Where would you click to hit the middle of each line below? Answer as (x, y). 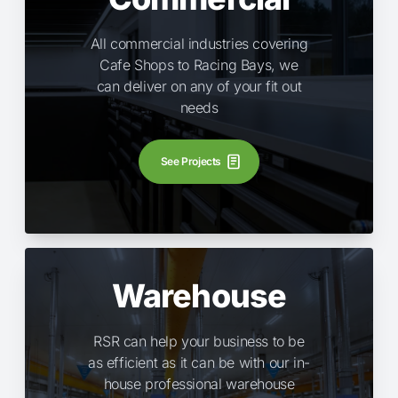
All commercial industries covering (199, 43)
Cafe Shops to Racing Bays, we (199, 64)
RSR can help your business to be (199, 341)
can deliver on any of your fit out (199, 86)
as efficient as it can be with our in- (199, 362)
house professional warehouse (199, 383)
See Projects (191, 161)
